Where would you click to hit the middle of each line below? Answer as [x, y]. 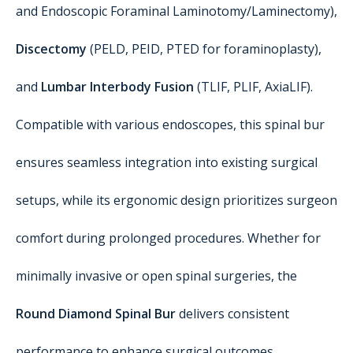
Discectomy [51, 49]
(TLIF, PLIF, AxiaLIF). [253, 87]
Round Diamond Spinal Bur [96, 314]
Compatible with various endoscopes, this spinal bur [170, 124]
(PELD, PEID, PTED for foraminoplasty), [204, 49]
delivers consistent [232, 314]
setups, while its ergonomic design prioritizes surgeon [176, 200]
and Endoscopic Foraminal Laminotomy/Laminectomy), [176, 11]
